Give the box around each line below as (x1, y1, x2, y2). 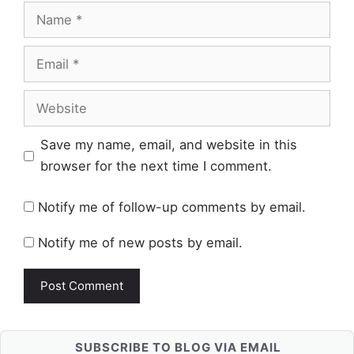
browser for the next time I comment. (40, 158, 273, 175)
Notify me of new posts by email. (38, 235, 243, 251)
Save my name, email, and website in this (40, 137, 298, 153)
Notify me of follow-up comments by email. (38, 198, 306, 215)
